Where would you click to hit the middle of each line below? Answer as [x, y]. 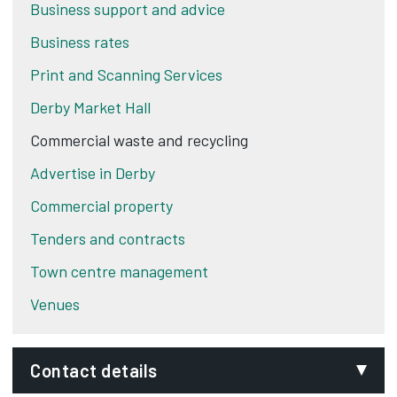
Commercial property [101, 206]
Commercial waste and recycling [139, 140]
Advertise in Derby [93, 173]
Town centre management [119, 271]
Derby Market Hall [90, 107]
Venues [55, 304]
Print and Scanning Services [126, 74]
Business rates [80, 42]
